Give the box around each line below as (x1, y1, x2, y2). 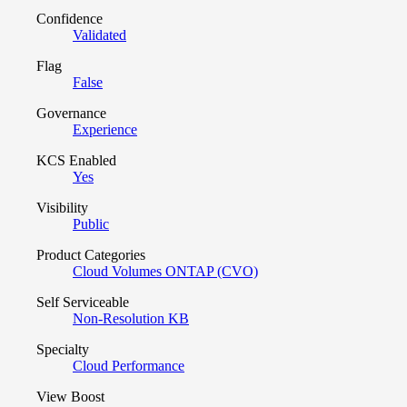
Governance (36, 104, 106, 121)
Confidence (36, 10, 103, 26)
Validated (73, 26, 126, 43)
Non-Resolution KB (73, 310, 189, 326)
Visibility (36, 199, 88, 215)
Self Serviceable (36, 293, 129, 310)
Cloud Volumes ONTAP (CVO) (73, 263, 258, 279)
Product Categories (36, 246, 145, 263)
